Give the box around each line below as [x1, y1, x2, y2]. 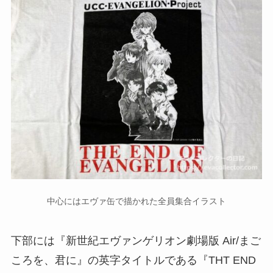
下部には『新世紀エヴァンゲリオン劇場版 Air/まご [10, 235, 261, 247]
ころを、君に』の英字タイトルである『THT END [10, 254, 256, 267]
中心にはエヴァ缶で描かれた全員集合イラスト [47, 196, 226, 207]
